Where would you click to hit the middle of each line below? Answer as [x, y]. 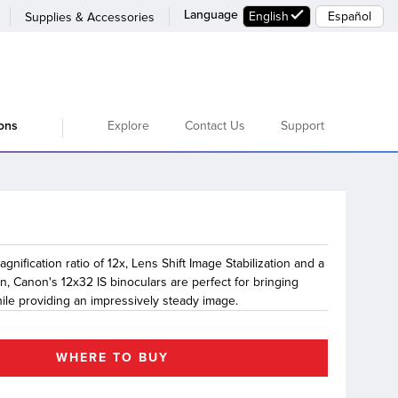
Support [302, 126]
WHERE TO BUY [113, 358]
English [269, 16]
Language [211, 14]
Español [350, 16]
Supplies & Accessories [90, 17]
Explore [128, 126]
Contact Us [215, 126]
